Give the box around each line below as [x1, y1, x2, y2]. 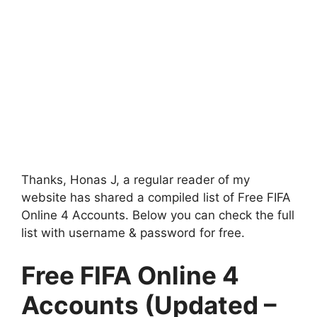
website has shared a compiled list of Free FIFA [21, 190, 291, 205]
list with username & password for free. [21, 226, 245, 241]
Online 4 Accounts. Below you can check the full [21, 208, 294, 223]
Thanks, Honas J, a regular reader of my [21, 173, 250, 188]
